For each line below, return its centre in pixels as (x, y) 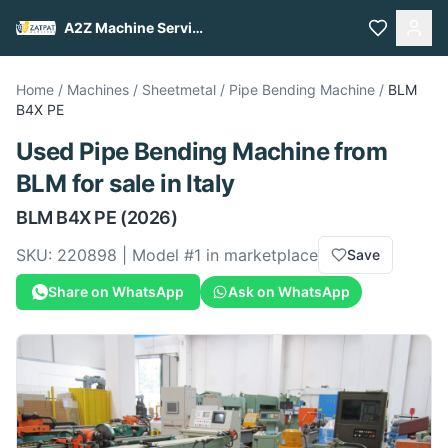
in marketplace (259, 255)
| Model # (155, 255)
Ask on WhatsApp (289, 291)
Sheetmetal (179, 89)
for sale (110, 183)
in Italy (194, 183)
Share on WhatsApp (116, 291)
